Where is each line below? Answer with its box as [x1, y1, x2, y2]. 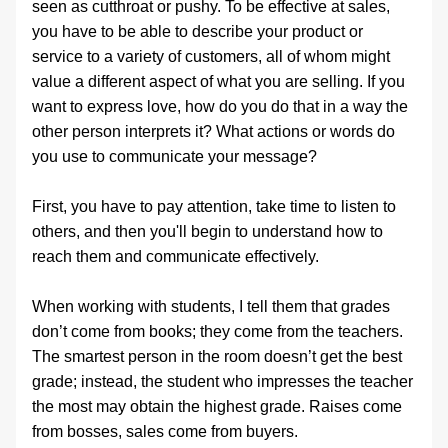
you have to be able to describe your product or [32, 23, 363, 40]
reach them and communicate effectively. [32, 248, 319, 265]
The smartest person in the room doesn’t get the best [32, 348, 402, 365]
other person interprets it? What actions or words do [32, 123, 395, 140]
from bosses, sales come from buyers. [32, 423, 298, 440]
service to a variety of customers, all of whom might [32, 48, 390, 65]
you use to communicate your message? [32, 148, 321, 165]
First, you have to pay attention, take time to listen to [32, 198, 396, 215]
